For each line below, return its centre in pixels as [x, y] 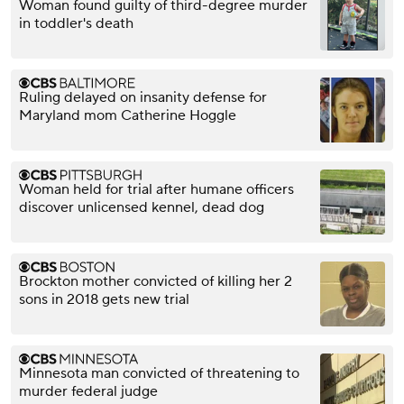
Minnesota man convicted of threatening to [159, 373]
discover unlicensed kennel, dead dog [142, 207]
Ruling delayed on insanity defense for [143, 97]
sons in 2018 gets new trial [104, 299]
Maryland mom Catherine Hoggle [128, 115]
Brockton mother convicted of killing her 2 [156, 281]
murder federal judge [88, 391]
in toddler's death [76, 23]
